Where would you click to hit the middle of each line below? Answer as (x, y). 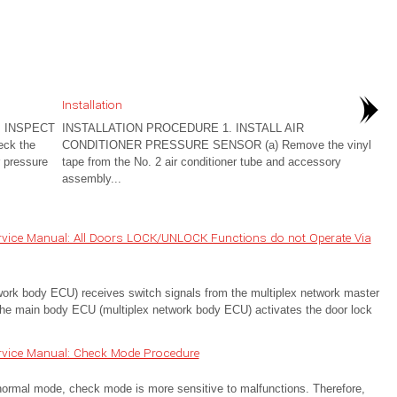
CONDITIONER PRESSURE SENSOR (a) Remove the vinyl (216, 145)
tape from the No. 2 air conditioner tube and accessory (201, 162)
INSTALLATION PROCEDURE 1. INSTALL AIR (183, 128)
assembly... (91, 179)
